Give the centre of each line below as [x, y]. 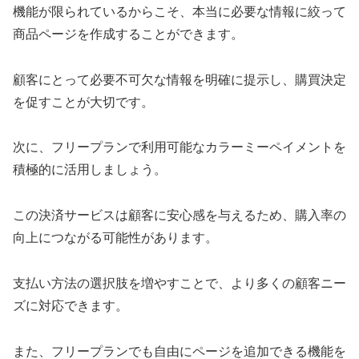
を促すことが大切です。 [83, 102]
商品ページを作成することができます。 [128, 34]
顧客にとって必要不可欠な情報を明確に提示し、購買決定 [179, 79]
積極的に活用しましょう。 [90, 170]
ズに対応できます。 [71, 306]
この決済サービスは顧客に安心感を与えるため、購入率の [179, 216]
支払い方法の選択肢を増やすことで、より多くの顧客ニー [179, 283]
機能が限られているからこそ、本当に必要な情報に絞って [179, 11]
